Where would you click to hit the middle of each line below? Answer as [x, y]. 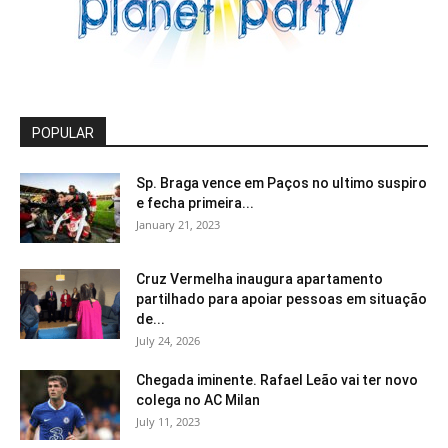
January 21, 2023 [178, 224]
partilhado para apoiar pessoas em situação [281, 298]
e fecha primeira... [195, 202]
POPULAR [63, 132]
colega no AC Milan [198, 399]
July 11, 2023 [168, 421]
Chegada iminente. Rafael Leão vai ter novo [277, 379]
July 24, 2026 [168, 340]
